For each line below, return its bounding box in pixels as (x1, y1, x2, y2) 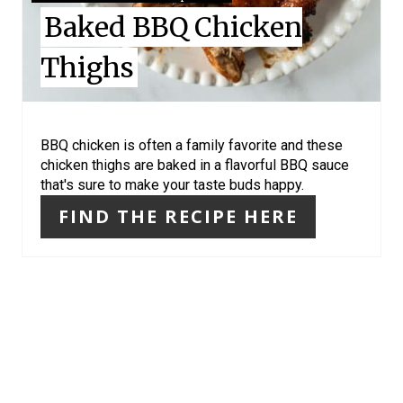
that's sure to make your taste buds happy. (40, 176, 304, 194)
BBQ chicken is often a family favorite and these (40, 137, 343, 155)
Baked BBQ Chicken (43, 10, 302, 45)
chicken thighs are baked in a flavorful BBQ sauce (40, 157, 349, 175)
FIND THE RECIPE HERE (58, 204, 298, 229)
